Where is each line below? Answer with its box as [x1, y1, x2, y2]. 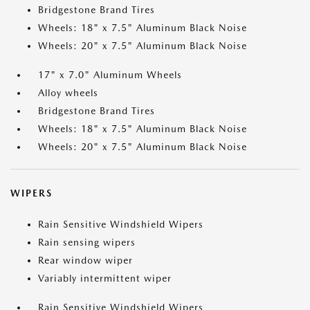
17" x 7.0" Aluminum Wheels [38, 69, 182, 81]
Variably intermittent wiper [38, 273, 172, 284]
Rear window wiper [38, 255, 133, 266]
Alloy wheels [38, 87, 98, 99]
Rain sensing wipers [38, 237, 136, 248]
